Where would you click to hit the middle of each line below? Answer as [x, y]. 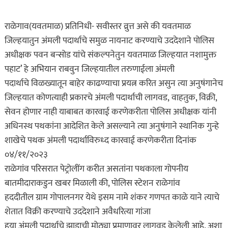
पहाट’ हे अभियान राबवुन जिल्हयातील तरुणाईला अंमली [89, 69]
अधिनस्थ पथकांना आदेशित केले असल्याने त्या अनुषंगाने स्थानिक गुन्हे [111, 126]
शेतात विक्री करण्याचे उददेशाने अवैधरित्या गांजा [77, 212]
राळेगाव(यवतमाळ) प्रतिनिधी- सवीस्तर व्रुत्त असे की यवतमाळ [97, 26]
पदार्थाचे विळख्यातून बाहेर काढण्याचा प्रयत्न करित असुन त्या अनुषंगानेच [113, 83]
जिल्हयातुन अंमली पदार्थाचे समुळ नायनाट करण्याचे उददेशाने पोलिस [109, 41]
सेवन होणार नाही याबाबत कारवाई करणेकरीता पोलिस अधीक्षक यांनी [110, 112]
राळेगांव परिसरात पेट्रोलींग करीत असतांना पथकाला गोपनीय [96, 169]
